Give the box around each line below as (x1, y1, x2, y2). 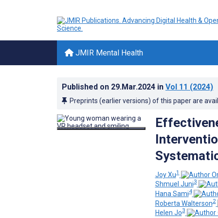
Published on (62, 82, 111, 91)
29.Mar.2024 (111, 82, 157, 91)
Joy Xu (155, 170, 176, 179)
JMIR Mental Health (73, 48, 143, 57)
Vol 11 (165, 82, 188, 91)
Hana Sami (155, 189, 189, 198)
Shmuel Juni (155, 180, 194, 188)
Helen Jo (155, 209, 182, 217)
